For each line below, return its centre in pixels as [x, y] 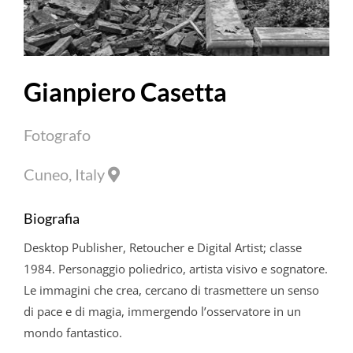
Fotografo [57, 135]
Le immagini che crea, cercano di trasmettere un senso [171, 290]
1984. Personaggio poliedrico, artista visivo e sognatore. [175, 268]
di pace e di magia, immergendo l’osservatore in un [162, 311]
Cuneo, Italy [65, 175]
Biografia [51, 218]
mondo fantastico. [72, 332]
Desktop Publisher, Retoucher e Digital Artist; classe [162, 247]
